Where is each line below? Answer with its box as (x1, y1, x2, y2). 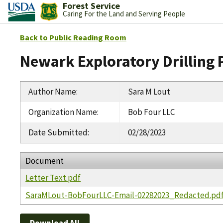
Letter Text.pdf (25, 172, 81, 183)
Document (25, 155, 64, 166)
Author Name (28, 86, 76, 97)
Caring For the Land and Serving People (62, 9, 185, 18)
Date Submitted (28, 126, 88, 138)
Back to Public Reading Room (20, 32, 126, 42)
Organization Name (28, 106, 97, 117)
